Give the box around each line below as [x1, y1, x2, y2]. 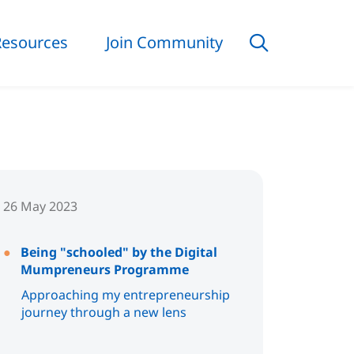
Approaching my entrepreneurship [21, 285, 230, 303]
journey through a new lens [21, 303, 186, 321]
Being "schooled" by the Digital [21, 243, 218, 261]
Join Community [106, 32, 223, 54]
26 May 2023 [3, 197, 78, 215]
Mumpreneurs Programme [21, 260, 190, 278]
